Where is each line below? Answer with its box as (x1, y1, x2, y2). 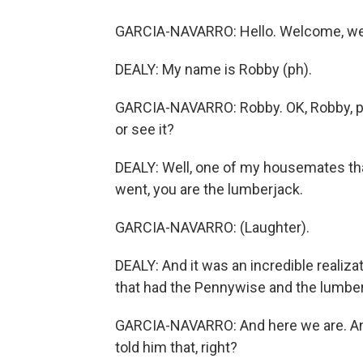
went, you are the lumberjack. (115, 181, 303, 198)
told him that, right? (115, 339, 237, 356)
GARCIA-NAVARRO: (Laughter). (115, 219, 310, 236)
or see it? (115, 121, 174, 138)
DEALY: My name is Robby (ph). (115, 61, 312, 78)
